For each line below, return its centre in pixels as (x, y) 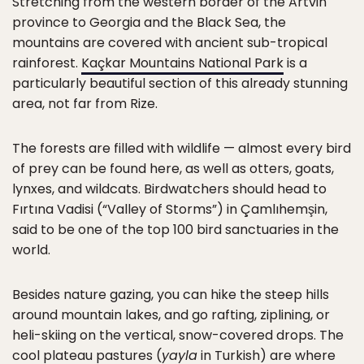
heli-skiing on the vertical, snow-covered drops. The (178, 335)
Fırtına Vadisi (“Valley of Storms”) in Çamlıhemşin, (170, 209)
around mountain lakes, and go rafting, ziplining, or (171, 315)
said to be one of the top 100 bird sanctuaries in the (175, 230)
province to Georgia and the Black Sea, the (149, 22)
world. (31, 250)
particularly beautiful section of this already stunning (180, 83)
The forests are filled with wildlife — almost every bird (182, 148)
